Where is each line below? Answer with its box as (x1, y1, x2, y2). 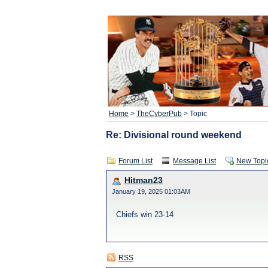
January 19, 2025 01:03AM (112, 188, 190, 195)
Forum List (118, 157, 153, 165)
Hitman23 (124, 176, 163, 185)
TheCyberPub (136, 109, 182, 118)
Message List (173, 157, 216, 165)
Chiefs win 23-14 (116, 210, 173, 219)
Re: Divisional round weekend (106, 129, 242, 140)
